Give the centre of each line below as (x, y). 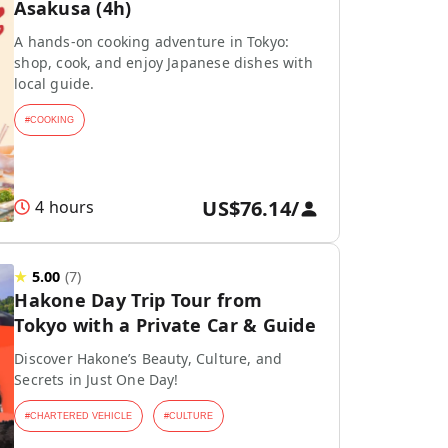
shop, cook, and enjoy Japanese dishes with (163, 62)
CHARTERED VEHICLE (81, 416)
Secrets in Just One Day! (96, 379)
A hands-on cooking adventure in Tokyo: (152, 41)
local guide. (54, 83)
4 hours (65, 207)
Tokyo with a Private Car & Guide (165, 325)
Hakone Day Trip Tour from (138, 300)
